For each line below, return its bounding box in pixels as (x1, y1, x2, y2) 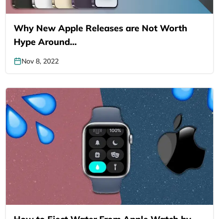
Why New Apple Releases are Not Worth (14, 22, 187, 34)
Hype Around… (14, 36, 77, 48)
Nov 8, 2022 (22, 57, 59, 66)
